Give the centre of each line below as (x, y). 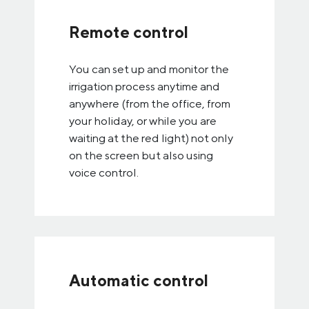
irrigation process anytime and (144, 86)
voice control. (104, 172)
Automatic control (139, 280)
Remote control (129, 32)
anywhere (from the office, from (150, 103)
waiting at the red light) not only (151, 138)
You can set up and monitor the (149, 69)
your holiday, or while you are (143, 121)
